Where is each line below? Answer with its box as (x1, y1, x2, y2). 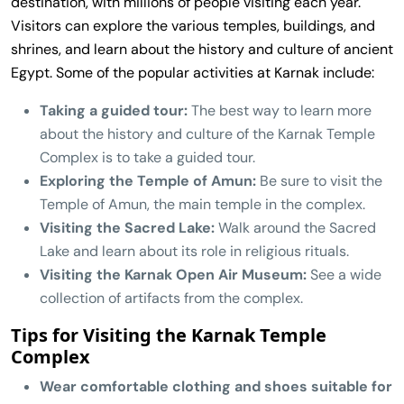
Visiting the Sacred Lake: (40, 217, 215, 237)
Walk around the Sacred (215, 217, 376, 237)
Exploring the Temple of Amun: (40, 170, 256, 190)
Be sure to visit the (256, 170, 382, 190)
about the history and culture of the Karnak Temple (40, 124, 375, 143)
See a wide (307, 264, 381, 284)
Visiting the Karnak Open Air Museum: (40, 264, 307, 284)
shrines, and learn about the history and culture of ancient (11, 39, 393, 59)
